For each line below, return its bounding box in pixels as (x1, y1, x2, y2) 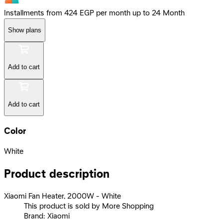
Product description (4, 166, 110, 182)
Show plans (8, 26, 41, 34)
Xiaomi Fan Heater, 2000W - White (4, 191, 121, 202)
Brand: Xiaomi (24, 211, 70, 222)
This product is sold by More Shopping (24, 201, 154, 212)
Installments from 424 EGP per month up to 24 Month (4, 8, 185, 18)
